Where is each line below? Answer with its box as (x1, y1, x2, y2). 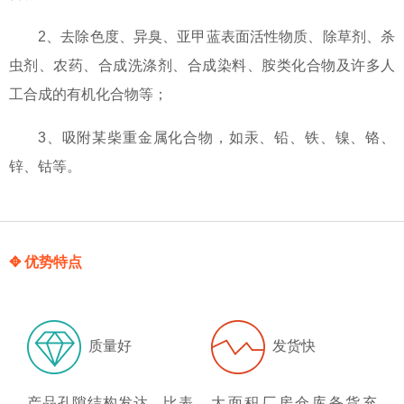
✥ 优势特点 (9, 251, 82, 272)
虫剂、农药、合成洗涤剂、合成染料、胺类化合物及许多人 (9, 58, 395, 74)
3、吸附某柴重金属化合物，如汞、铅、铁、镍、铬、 (38, 130, 395, 146)
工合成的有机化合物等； (9, 87, 168, 103)
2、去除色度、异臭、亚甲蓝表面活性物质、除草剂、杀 (38, 29, 395, 45)
